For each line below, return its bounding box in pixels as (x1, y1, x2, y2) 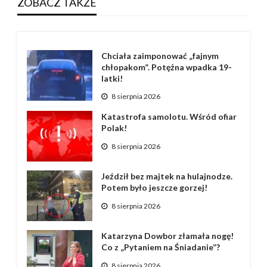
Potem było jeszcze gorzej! (101, 182, 207, 193)
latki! (101, 73, 123, 83)
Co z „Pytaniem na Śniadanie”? (101, 242, 220, 253)
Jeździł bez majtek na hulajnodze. (101, 171, 232, 182)
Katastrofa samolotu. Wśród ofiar (101, 111, 237, 122)
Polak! (101, 123, 127, 133)
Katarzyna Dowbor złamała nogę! (101, 231, 234, 241)
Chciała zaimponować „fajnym (101, 50, 219, 61)
